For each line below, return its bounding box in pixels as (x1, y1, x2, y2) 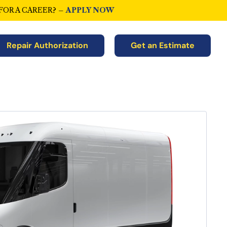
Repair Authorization (7, 40, 88, 51)
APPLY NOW (65, 6, 114, 15)
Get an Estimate (131, 40, 195, 51)
